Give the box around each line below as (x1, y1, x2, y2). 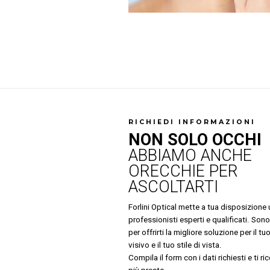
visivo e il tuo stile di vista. (128, 240, 222, 250)
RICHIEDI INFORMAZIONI (128, 118, 256, 126)
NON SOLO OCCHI (128, 130, 262, 149)
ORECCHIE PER (128, 161, 238, 181)
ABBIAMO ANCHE (128, 145, 252, 165)
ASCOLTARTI (128, 177, 218, 196)
